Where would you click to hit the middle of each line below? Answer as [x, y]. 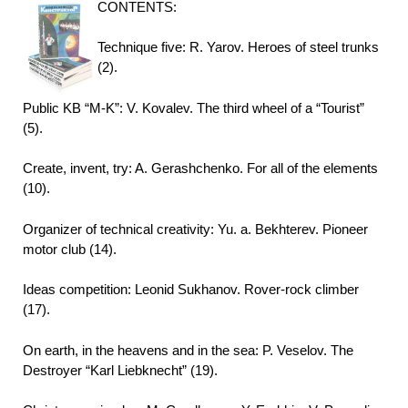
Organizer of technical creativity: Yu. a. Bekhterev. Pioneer [195, 229]
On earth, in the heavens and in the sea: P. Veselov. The [188, 350]
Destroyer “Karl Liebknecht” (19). [120, 370]
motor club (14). [70, 249]
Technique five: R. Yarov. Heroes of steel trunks [238, 47]
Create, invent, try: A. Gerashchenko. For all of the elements [200, 168]
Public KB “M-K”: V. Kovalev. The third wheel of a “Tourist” [194, 107]
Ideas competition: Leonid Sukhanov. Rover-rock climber [191, 290]
